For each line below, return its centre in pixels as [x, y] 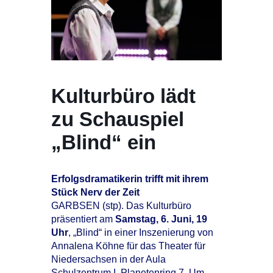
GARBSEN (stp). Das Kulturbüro [121, 206]
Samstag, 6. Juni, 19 [161, 219]
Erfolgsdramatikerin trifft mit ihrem [130, 179]
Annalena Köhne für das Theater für [128, 246]
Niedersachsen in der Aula [108, 260]
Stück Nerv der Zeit [95, 193]
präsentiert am [83, 219]
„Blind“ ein [104, 143]
